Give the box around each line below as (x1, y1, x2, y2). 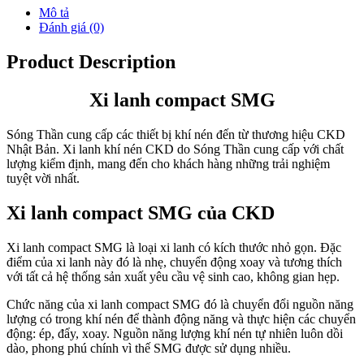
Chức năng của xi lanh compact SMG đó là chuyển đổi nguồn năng (6, 297, 353, 311)
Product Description (6, 50, 175, 72)
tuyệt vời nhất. (6, 171, 80, 185)
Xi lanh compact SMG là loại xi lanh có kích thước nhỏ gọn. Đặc (6, 240, 341, 254)
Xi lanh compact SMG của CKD (6, 201, 275, 223)
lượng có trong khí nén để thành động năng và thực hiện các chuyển (6, 311, 356, 326)
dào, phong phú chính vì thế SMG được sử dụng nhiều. (6, 340, 291, 355)
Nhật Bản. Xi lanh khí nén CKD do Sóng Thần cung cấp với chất (6, 141, 344, 156)
